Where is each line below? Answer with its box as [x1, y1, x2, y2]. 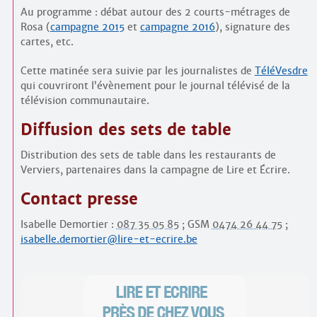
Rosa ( [20, 21, 50, 34]
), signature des [214, 21, 290, 34]
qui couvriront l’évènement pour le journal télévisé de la [20, 79, 290, 93]
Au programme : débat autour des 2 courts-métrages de [20, 6, 290, 19]
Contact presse [20, 190, 138, 209]
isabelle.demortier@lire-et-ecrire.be [20, 233, 197, 246]
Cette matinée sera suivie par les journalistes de [20, 64, 255, 78]
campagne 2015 [50, 21, 125, 34]
